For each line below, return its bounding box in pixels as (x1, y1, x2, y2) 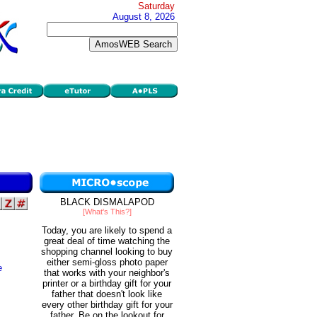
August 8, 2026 (113, 11, 175, 22)
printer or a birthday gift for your (42, 278, 171, 289)
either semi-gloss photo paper (46, 257, 168, 268)
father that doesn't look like (52, 289, 162, 300)
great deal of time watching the (44, 236, 170, 247)
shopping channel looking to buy (41, 246, 173, 258)
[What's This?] (82, 207, 132, 216)
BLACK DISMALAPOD (59, 197, 154, 207)
